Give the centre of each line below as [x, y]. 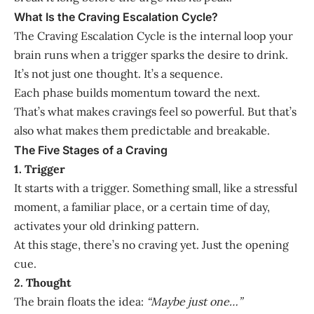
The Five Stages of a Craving [91, 150]
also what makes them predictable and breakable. [142, 130]
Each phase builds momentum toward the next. [137, 92]
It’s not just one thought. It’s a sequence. [118, 73]
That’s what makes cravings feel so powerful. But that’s [155, 111]
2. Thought [43, 282]
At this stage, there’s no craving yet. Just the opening [151, 244]
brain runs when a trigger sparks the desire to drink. [151, 54]
